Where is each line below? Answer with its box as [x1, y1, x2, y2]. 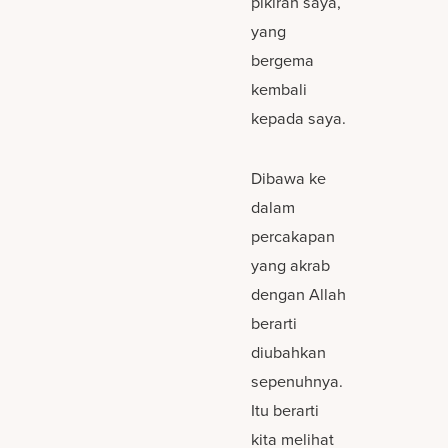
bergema [251, 47, 315, 72]
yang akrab [251, 253, 331, 278]
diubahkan [251, 340, 327, 365]
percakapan [251, 224, 336, 249]
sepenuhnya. [251, 369, 344, 394]
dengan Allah [251, 282, 347, 307]
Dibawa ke [251, 166, 327, 191]
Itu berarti [251, 398, 320, 423]
